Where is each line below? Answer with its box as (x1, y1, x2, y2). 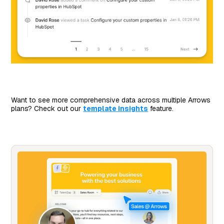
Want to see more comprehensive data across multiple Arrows (11, 95, 211, 105)
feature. (148, 104, 174, 113)
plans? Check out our (11, 104, 83, 113)
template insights (83, 104, 148, 113)
